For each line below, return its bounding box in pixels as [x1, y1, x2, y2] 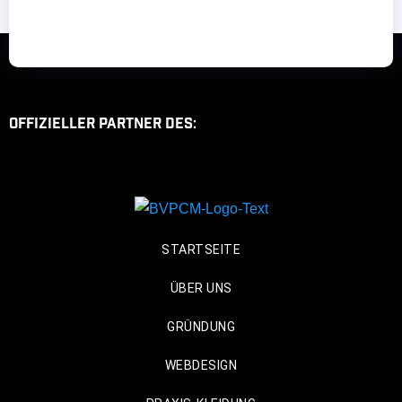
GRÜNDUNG [167, 319, 235, 334]
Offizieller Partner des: [9, 115, 197, 135]
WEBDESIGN [164, 357, 238, 372]
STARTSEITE [162, 241, 240, 257]
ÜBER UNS [170, 280, 232, 295]
